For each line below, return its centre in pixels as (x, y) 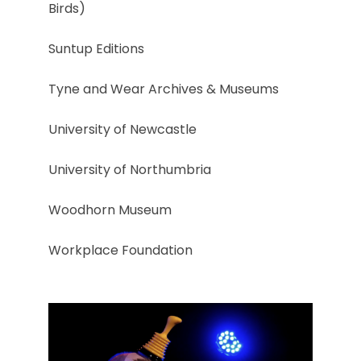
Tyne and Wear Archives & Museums (164, 89)
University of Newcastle (122, 130)
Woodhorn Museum (110, 210)
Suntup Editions (96, 49)
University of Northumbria (130, 170)
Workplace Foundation (120, 251)
